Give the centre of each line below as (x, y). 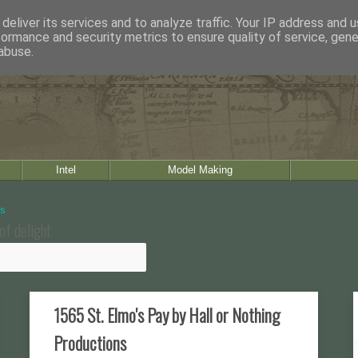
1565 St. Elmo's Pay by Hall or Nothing (166, 315)
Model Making (200, 170)
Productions (89, 343)
